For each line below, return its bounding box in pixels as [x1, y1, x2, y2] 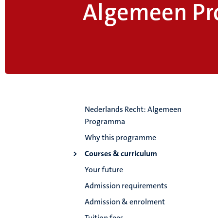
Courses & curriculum [85, 148, 158, 159]
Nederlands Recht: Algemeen [85, 104, 182, 115]
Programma [85, 116, 126, 127]
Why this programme [85, 132, 157, 143]
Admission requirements [85, 181, 168, 191]
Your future [85, 164, 124, 175]
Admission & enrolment [85, 197, 165, 207]
